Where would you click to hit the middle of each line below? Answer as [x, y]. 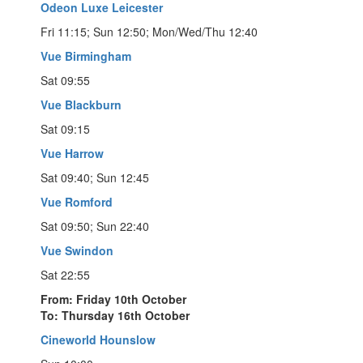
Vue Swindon [77, 250]
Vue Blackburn [81, 104]
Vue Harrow [72, 153]
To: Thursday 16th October [115, 315]
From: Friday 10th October [113, 299]
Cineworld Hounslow [98, 339]
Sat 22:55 [65, 274]
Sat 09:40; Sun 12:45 [95, 177]
